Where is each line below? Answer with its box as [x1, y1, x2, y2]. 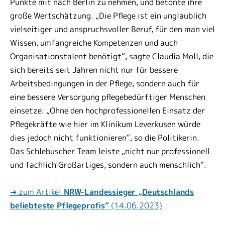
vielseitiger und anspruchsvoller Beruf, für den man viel [10, 24, 215, 35]
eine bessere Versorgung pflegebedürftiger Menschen [10, 91, 205, 102]
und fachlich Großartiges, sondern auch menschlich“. [10, 159, 206, 170]
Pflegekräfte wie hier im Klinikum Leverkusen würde [10, 119, 200, 130]
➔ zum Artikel [10, 186, 61, 197]
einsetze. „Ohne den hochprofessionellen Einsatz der [10, 105, 205, 116]
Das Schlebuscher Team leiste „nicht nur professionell [10, 146, 210, 157]
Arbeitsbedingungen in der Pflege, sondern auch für [10, 78, 199, 89]
